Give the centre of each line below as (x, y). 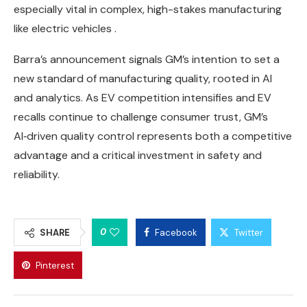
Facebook (176, 232)
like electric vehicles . (65, 28)
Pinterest (55, 265)
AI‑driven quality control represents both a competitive (153, 136)
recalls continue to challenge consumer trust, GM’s (141, 116)
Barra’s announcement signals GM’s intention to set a (147, 59)
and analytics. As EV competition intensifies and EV (143, 97)
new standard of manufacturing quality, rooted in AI (143, 78)
